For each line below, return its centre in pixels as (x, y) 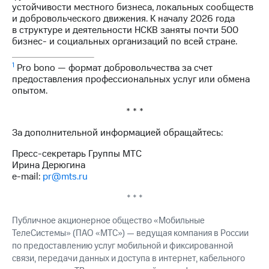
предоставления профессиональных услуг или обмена (131, 79)
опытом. (30, 90)
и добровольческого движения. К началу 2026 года (123, 18)
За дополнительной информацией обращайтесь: (117, 132)
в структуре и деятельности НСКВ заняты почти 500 (125, 30)
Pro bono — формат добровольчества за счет (115, 68)
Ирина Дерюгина (49, 165)
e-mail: (27, 176)
